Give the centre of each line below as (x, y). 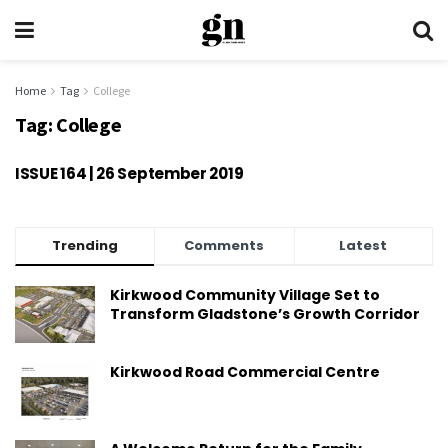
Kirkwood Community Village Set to (245, 295)
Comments (224, 245)
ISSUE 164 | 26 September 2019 (129, 173)
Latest (363, 245)
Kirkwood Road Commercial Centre (246, 372)
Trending (85, 245)
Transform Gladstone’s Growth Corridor (265, 314)
